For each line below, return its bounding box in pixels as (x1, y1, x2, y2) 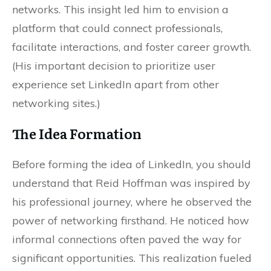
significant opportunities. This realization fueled (12, 251, 252, 265)
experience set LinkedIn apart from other (12, 77, 219, 91)
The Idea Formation (12, 123, 142, 143)
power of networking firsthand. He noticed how (12, 214, 249, 227)
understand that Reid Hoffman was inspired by (12, 176, 250, 190)
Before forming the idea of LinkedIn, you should (12, 157, 251, 171)
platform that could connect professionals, (12, 21, 223, 35)
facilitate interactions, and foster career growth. (12, 40, 251, 54)
